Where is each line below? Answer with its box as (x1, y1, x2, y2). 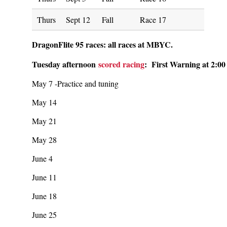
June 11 (32, 172, 57, 182)
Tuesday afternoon (32, 58, 98, 70)
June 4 (32, 153, 53, 164)
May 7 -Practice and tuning (32, 78, 119, 89)
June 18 (32, 191, 57, 201)
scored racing (98, 58, 144, 70)
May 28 (32, 134, 57, 145)
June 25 (32, 209, 57, 220)
